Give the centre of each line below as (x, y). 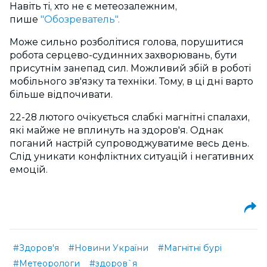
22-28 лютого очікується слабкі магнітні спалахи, (130, 117)
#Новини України (108, 248)
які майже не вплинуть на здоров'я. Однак (117, 131)
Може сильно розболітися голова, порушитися (127, 42)
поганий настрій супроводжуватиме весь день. (129, 144)
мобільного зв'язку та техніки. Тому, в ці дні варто (131, 82)
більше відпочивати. (61, 95)
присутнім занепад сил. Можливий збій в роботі (130, 69)
